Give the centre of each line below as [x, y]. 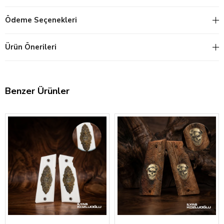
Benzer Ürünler [37, 91]
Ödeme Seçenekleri [41, 20]
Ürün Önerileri [31, 47]
